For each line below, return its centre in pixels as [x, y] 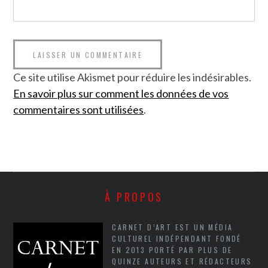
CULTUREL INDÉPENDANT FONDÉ [177, 238]
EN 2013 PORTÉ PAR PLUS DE [172, 249]
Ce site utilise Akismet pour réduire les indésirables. [133, 77]
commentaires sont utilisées [79, 109]
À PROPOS [134, 197]
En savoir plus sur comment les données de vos [121, 93]
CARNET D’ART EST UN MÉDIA [173, 227]
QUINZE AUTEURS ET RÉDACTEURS [182, 261]
